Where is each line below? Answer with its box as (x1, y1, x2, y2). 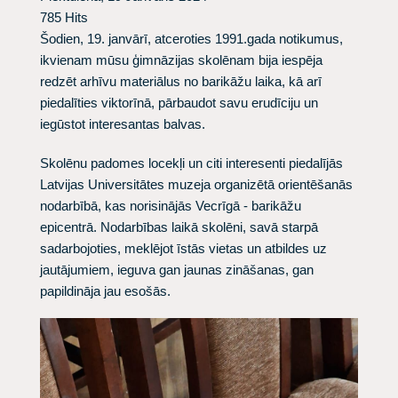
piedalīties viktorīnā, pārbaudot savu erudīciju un (40, 95, 318, 110)
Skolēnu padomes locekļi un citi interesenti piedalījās (40, 155, 343, 171)
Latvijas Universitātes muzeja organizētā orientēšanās (40, 177, 353, 192)
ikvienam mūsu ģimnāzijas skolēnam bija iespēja (40, 52, 322, 68)
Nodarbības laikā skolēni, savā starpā (100, 219, 318, 235)
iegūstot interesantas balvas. (40, 116, 205, 131)
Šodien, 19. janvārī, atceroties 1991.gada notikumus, (40, 31, 343, 46)
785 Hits (40, 10, 88, 25)
